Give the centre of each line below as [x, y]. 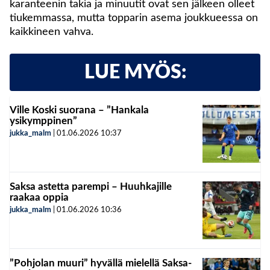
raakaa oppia [39, 198]
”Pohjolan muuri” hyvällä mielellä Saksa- [101, 263]
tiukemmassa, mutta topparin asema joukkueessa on [134, 18]
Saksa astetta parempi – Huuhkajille [91, 187]
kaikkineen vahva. [52, 32]
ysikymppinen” [43, 121]
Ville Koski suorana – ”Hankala [79, 110]
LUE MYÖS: [135, 73]
